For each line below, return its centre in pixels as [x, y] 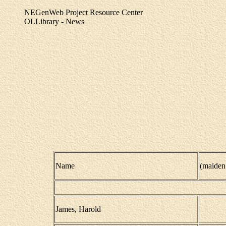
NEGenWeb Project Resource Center [83, 12]
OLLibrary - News [54, 21]
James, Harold [78, 209]
